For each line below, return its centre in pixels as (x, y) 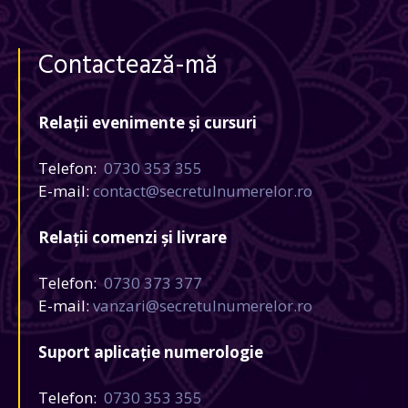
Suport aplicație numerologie (151, 352)
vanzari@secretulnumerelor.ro (203, 306)
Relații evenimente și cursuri (148, 122)
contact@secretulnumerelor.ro (203, 191)
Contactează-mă (128, 66)
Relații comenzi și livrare (133, 237)
